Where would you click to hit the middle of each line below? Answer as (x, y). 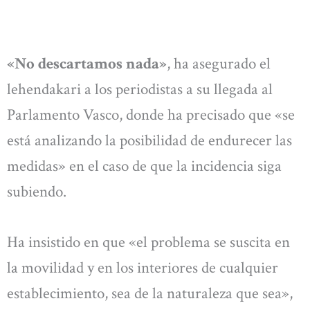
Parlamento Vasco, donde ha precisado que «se (151, 115)
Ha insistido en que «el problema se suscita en (148, 242)
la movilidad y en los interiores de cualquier (143, 268)
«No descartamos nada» (87, 63)
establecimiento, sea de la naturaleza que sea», (150, 293)
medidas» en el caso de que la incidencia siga (144, 166)
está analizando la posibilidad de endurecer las (149, 140)
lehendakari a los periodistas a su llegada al (140, 89)
